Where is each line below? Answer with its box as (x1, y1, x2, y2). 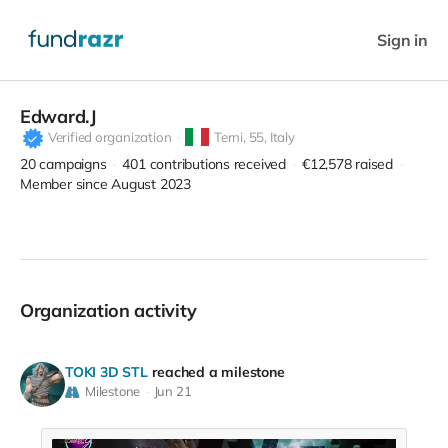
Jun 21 (153, 383, 192, 400)
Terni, (214, 129, 249, 146)
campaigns (39, 155, 111, 174)
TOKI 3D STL (65, 363, 148, 382)
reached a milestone (151, 363, 285, 382)
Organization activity (33, 299, 197, 323)
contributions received (149, 155, 290, 174)
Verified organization (47, 129, 172, 146)
